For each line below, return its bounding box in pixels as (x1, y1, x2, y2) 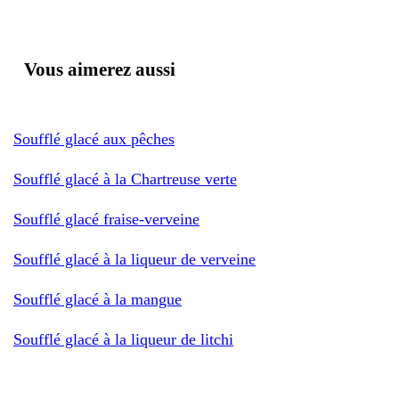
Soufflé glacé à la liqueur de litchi (13, 330, 233, 348)
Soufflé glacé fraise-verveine (13, 209, 199, 228)
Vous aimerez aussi (24, 58, 175, 80)
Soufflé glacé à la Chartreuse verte (13, 169, 237, 188)
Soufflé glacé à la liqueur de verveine (13, 249, 256, 268)
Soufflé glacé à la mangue (13, 289, 182, 308)
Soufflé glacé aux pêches (13, 129, 175, 148)
